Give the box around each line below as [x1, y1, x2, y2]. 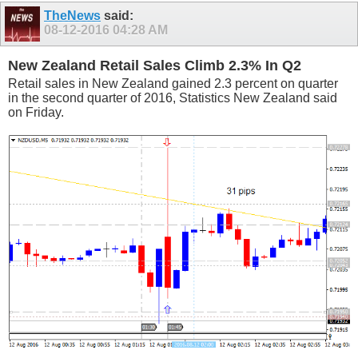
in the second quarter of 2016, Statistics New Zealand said [8, 91, 337, 105]
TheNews [44, 9, 101, 23]
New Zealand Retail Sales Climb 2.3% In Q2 [8, 57, 301, 74]
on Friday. [8, 105, 64, 120]
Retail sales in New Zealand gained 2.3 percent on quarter [8, 77, 338, 91]
